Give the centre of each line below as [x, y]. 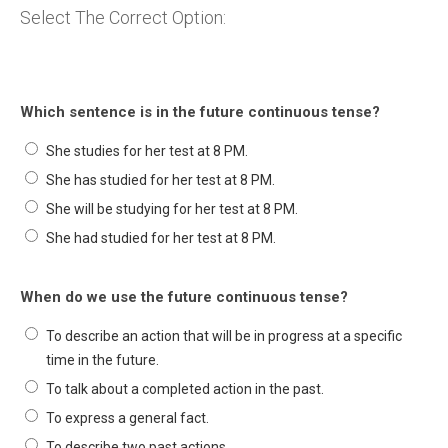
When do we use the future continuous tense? [184, 297]
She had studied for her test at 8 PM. [161, 238]
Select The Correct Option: [123, 17]
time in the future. [102, 360]
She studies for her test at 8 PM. [147, 151]
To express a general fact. [127, 418]
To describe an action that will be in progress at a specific [224, 336]
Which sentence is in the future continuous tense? [200, 112]
